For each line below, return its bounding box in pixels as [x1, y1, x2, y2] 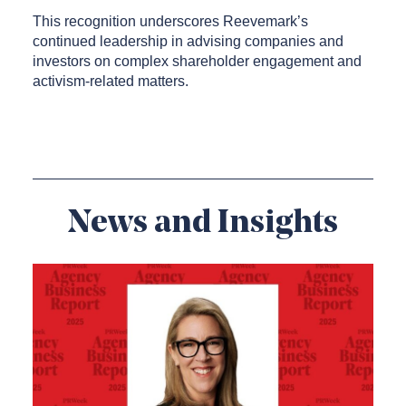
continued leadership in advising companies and [33, 34, 343, 49]
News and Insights [68, 208, 338, 240]
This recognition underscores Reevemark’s [33, 14, 308, 29]
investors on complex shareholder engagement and [33, 53, 362, 69]
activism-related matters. [33, 73, 188, 89]
